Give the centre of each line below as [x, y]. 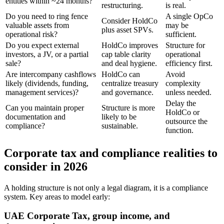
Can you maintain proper [45, 107]
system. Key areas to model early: [57, 196]
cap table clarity [126, 54]
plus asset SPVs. [127, 29]
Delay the [181, 103]
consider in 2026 [46, 166]
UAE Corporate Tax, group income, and [87, 216]
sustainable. [120, 125]
